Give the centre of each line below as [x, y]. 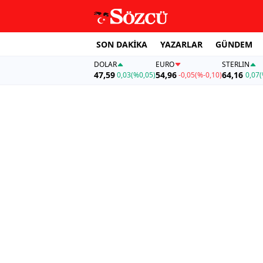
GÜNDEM [234, 44]
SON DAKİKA [122, 44]
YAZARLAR [181, 44]
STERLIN [236, 65]
